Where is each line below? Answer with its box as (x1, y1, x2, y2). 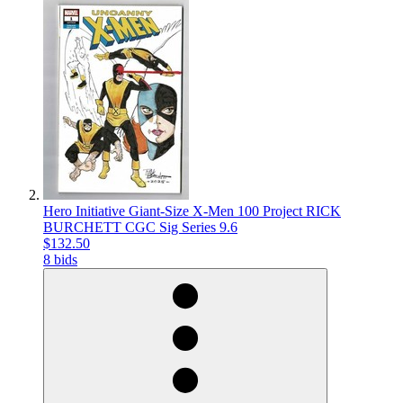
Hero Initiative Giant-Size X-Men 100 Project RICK (43, 203, 341, 219)
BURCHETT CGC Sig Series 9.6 (43, 219, 237, 236)
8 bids (43, 252, 77, 268)
